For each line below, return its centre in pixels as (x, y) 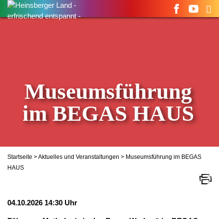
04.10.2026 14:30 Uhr (42, 203)
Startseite (20, 157)
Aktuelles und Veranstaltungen (79, 157)
